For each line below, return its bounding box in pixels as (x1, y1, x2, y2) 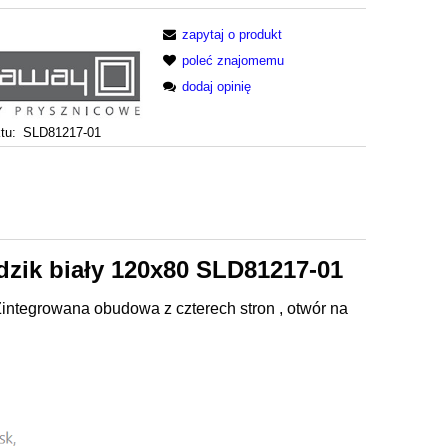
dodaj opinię (182, 78, 252, 94)
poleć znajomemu (182, 52, 285, 68)
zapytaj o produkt (182, 26, 283, 42)
